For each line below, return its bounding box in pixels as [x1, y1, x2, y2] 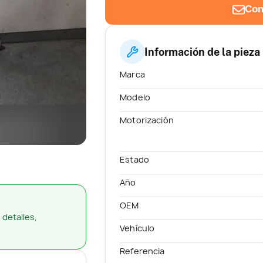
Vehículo [120, 222, 155, 234]
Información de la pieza [144, 45, 261, 58]
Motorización [120, 114, 174, 126]
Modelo [120, 92, 151, 103]
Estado [120, 153, 150, 165]
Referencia [120, 245, 165, 257]
